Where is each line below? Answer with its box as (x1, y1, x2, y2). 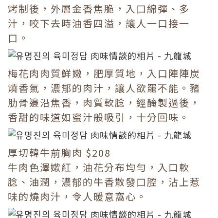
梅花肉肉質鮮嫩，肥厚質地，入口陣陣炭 (8, 66, 200, 80)
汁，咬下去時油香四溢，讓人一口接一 (8, 16, 190, 30)
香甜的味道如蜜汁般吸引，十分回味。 (8, 110, 190, 124)
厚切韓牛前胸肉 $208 (8, 145, 111, 160)
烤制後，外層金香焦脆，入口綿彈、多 (8, 1, 190, 16)
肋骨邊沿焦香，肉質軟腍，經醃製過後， (8, 95, 200, 109)
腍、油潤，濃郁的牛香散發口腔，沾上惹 (8, 175, 200, 189)
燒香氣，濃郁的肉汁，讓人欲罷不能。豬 (8, 81, 200, 95)
